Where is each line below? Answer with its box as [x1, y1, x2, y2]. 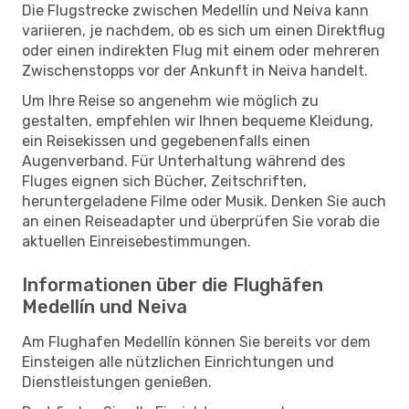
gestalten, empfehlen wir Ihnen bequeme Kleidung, [22, 111, 373, 130]
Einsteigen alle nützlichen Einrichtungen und [22, 352, 334, 371]
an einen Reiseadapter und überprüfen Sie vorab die [22, 212, 380, 230]
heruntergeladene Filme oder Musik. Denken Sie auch [22, 192, 386, 210]
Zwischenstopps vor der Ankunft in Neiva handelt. [22, 61, 368, 79]
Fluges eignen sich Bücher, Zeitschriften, [22, 172, 307, 190]
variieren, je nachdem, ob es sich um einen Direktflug [22, 21, 385, 39]
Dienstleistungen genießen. [22, 372, 212, 391]
